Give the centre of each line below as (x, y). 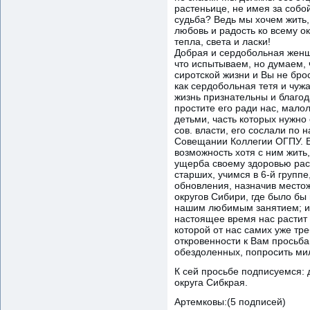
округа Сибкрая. (211, 282)
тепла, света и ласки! (222, 41)
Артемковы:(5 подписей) (230, 301)
